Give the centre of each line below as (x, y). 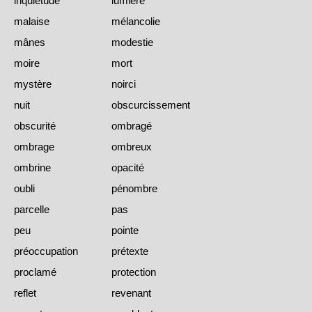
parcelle (32, 209)
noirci (124, 84)
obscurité (35, 125)
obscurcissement (151, 104)
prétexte (130, 251)
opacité (128, 167)
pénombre (134, 188)
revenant (131, 292)
